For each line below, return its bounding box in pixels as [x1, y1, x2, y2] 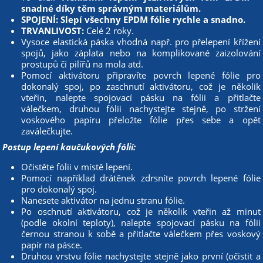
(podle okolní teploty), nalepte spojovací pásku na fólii [21, 217, 261, 229]
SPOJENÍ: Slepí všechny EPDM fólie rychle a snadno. [21, 14, 246, 26]
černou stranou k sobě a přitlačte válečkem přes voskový [21, 228, 261, 240]
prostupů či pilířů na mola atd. [21, 58, 144, 70]
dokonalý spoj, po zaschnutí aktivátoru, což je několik [21, 80, 261, 93]
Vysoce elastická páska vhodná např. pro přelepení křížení [21, 36, 261, 48]
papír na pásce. [21, 239, 83, 251]
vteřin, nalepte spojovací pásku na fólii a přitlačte [21, 92, 261, 104]
